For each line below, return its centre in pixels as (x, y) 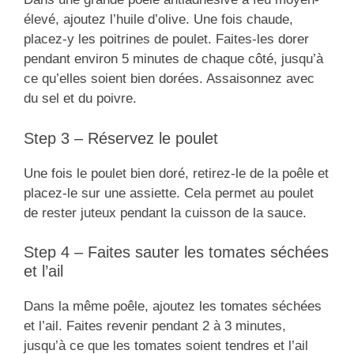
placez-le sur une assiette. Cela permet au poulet (169, 193)
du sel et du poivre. (80, 99)
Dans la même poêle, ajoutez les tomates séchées (173, 307)
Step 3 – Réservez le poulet (121, 138)
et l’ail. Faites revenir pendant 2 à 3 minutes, (155, 326)
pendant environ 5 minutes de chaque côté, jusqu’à (173, 59)
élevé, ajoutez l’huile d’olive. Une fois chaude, (158, 20)
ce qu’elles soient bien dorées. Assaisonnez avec (169, 79)
